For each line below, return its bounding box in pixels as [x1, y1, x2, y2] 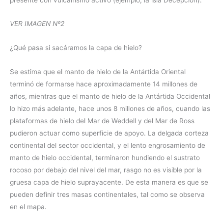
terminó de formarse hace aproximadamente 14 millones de [10, 80, 197, 88]
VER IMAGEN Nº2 [10, 20, 64, 28]
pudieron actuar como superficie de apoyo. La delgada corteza [10, 129, 209, 137]
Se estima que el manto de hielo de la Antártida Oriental [10, 68, 186, 76]
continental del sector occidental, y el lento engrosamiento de [10, 141, 205, 150]
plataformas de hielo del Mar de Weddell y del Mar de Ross [10, 117, 194, 125]
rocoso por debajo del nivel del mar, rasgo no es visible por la [10, 166, 202, 174]
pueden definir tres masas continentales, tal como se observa [10, 191, 205, 199]
